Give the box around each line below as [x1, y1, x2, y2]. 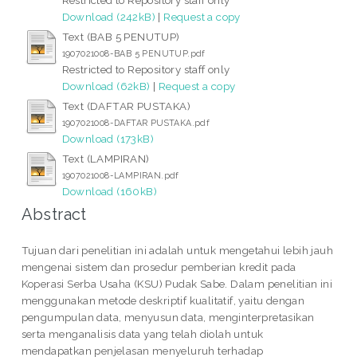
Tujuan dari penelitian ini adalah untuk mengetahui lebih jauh [21, 243, 334, 257]
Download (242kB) [61, 10, 156, 23]
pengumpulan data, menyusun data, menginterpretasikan [21, 310, 315, 324]
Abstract [21, 204, 87, 224]
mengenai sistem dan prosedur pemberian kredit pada [21, 260, 296, 273]
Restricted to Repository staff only [61, 62, 230, 76]
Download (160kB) [61, 184, 158, 198]
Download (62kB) [61, 79, 151, 92]
